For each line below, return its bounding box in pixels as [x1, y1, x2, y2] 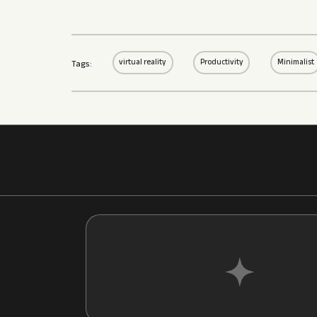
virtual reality [119, 56, 167, 70]
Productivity [200, 56, 243, 70]
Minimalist [277, 56, 314, 70]
